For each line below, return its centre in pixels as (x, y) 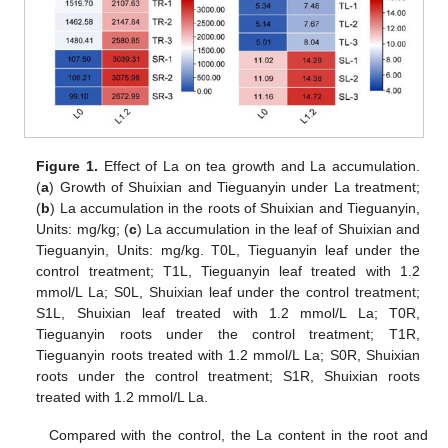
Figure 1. (67, 165)
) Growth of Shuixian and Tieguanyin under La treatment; (234, 186)
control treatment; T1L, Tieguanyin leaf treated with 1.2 (228, 270)
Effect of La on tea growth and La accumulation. (258, 165)
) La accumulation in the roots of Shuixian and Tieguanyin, (235, 207)
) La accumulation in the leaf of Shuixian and (278, 228)
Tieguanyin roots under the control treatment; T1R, (228, 333)
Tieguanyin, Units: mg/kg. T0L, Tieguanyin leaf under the (228, 249)
